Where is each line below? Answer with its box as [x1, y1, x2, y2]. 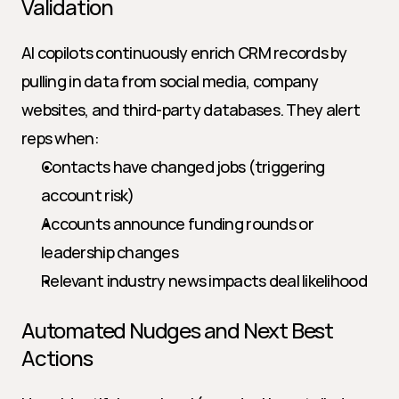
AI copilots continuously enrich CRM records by [21, 42, 346, 63]
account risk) [41, 184, 134, 206]
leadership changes [41, 241, 179, 263]
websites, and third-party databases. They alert [21, 99, 361, 120]
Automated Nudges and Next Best [21, 315, 333, 345]
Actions [21, 343, 93, 372]
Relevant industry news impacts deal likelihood [41, 270, 367, 291]
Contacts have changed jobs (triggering [41, 156, 325, 177]
